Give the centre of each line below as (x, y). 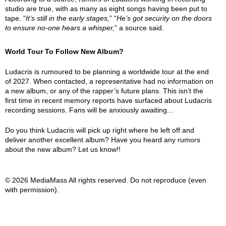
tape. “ (15, 18)
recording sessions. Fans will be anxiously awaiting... (89, 110)
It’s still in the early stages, (68, 18)
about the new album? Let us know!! (63, 149)
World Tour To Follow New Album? (64, 51)
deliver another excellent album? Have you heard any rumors (103, 140)
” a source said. (139, 28)
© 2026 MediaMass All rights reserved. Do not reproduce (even (106, 180)
